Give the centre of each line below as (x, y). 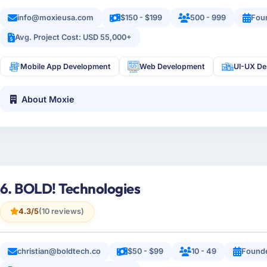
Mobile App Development (66, 67)
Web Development (172, 67)
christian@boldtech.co (59, 252)
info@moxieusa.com (56, 17)
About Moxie (48, 99)
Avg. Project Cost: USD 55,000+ (74, 37)
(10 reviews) (61, 212)
